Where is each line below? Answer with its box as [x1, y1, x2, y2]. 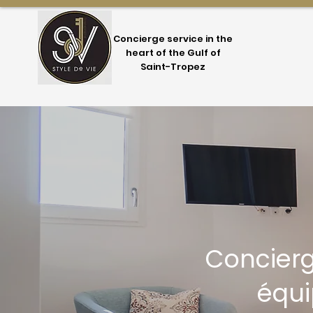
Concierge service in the [113, 32, 233, 45]
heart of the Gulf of [125, 46, 221, 59]
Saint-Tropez [140, 60, 206, 73]
